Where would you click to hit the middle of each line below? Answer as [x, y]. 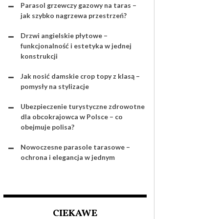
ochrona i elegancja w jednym [68, 157]
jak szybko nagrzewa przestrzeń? [74, 15]
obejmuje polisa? [47, 127]
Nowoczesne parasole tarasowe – [75, 147]
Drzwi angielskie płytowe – [64, 35]
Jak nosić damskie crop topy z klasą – [80, 76]
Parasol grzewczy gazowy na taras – [78, 5]
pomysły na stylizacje [55, 86]
